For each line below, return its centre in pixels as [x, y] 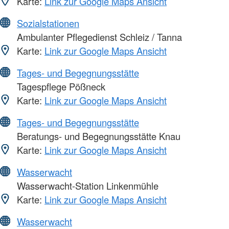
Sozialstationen [48, 23]
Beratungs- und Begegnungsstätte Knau [97, 136]
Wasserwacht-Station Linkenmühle [86, 185]
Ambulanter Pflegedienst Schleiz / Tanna [98, 37]
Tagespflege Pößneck [60, 86]
